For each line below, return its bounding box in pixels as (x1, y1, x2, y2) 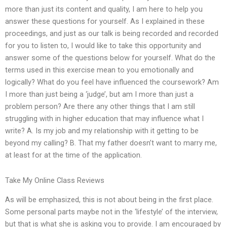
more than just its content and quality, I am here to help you (5, 5, 203, 14)
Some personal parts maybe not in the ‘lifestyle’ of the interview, (5, 207, 218, 217)
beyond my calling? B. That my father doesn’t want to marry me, (5, 138, 217, 148)
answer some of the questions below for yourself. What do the (5, 53, 215, 63)
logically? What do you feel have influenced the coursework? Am (5, 78, 219, 87)
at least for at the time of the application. (5, 150, 142, 160)
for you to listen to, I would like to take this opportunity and (5, 41, 201, 51)
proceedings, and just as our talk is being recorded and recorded (5, 29, 218, 39)
